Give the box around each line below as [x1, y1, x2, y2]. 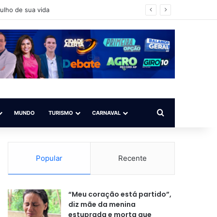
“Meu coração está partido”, [68, 189, 172, 199]
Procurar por [163, 108, 210, 117]
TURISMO [48, 109, 73, 116]
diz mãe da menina [68, 200, 136, 209]
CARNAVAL [92, 109, 121, 116]
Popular [36, 154, 63, 163]
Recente [118, 154, 147, 163]
